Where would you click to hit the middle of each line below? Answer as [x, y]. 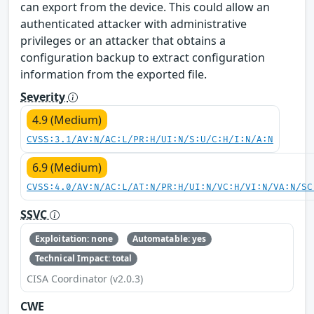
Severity [44, 96]
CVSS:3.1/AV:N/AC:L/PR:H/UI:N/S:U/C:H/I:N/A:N [150, 139]
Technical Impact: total [83, 259]
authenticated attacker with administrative [134, 23]
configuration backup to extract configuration [143, 57]
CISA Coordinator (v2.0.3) [85, 279]
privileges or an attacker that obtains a [123, 40]
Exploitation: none [74, 238]
